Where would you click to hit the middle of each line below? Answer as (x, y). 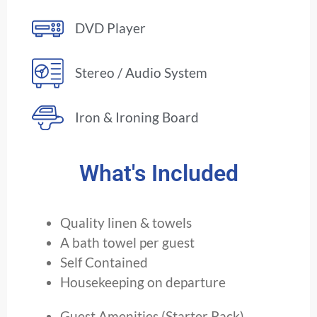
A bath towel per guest (127, 242)
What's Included (158, 173)
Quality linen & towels (126, 222)
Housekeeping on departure (143, 282)
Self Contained (104, 262)
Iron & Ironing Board (137, 117)
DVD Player (111, 28)
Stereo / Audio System (142, 73)
